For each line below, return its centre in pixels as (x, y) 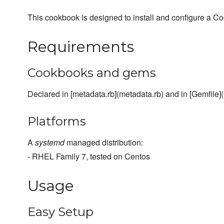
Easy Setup (60, 212)
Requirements (81, 47)
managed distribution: (104, 142)
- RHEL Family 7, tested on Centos (89, 156)
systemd (50, 142)
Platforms (57, 121)
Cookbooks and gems (92, 73)
